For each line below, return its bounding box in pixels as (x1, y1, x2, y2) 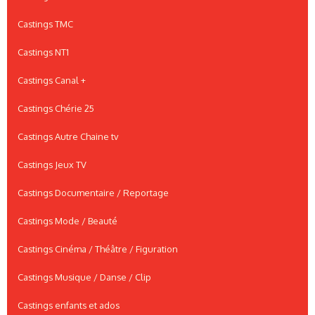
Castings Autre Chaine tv (18, 131, 118, 143)
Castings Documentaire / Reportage (18, 187, 169, 199)
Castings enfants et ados (18, 300, 120, 311)
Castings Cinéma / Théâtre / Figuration (18, 243, 178, 255)
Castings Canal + (18, 75, 86, 86)
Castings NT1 (18, 46, 69, 58)
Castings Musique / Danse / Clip (18, 271, 151, 283)
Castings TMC (18, 18, 73, 30)
